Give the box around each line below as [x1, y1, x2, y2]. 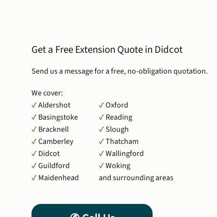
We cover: [31, 88, 63, 99]
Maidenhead [38, 172, 79, 184]
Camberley [38, 136, 74, 147]
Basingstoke [38, 112, 78, 123]
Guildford [38, 160, 70, 171]
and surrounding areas [98, 172, 173, 184]
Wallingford [105, 148, 144, 159]
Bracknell [38, 124, 69, 135]
